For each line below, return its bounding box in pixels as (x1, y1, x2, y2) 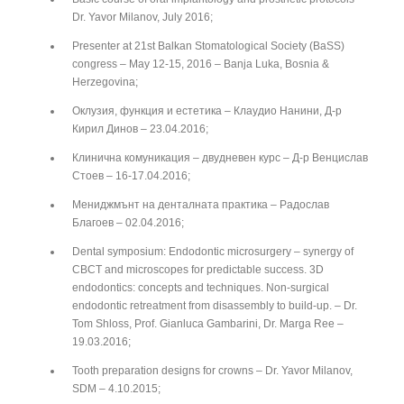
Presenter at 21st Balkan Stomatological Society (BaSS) (72, 39, 344, 52)
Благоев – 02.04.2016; (72, 216, 184, 229)
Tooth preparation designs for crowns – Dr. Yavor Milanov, (72, 363, 353, 377)
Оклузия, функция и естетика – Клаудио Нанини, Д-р (72, 104, 342, 117)
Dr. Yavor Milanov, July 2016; (72, 10, 213, 23)
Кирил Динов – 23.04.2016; (72, 122, 208, 135)
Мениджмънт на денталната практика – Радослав (72, 197, 329, 211)
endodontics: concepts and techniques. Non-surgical (72, 280, 329, 294)
